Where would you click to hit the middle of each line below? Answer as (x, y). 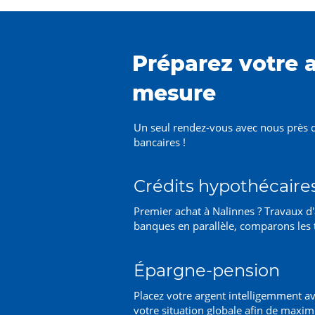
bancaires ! (160, 142)
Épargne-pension (207, 270)
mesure (174, 93)
